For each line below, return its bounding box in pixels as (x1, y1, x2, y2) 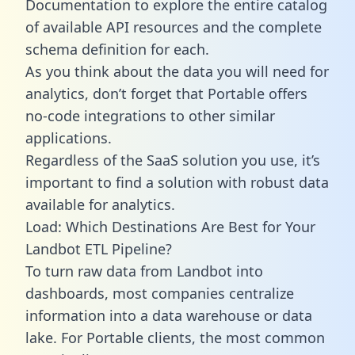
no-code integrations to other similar (25, 105, 275, 125)
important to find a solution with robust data (25, 172, 329, 192)
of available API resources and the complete (25, 17, 322, 36)
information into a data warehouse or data (25, 305, 312, 325)
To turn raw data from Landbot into (25, 261, 263, 281)
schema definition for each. (25, 39, 209, 59)
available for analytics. (25, 194, 175, 214)
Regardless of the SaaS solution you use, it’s (25, 150, 320, 170)
